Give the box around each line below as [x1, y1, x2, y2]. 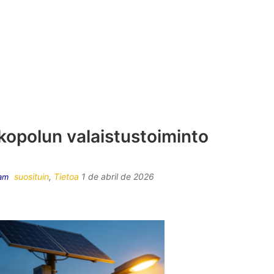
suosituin [14, 171, 50, 182]
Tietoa [54, 171, 80, 182]
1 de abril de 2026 [81, 171, 155, 182]
